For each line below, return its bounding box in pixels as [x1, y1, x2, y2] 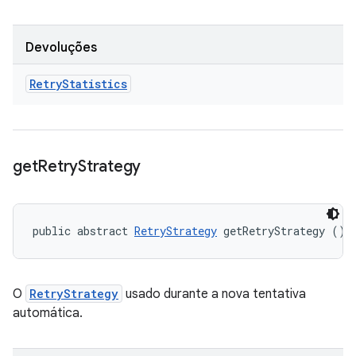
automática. [13, 305, 83, 321]
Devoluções [25, 40, 97, 56]
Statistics [62, 76, 127, 91]
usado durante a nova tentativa [122, 286, 306, 302]
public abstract [33, 223, 134, 238]
